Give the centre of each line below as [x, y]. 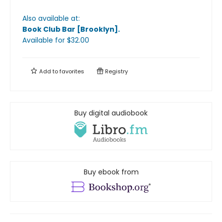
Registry [116, 72]
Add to [49, 72]
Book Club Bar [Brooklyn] [70, 29]
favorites [72, 72]
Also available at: [51, 19]
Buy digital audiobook [111, 113]
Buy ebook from [111, 172]
